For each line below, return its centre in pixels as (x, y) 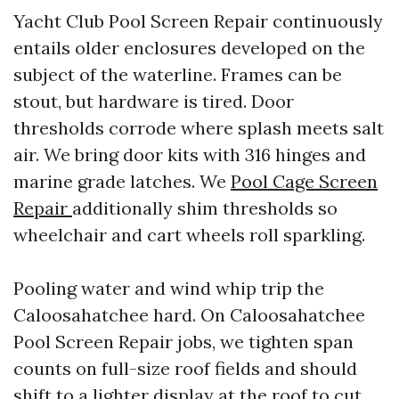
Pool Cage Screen (304, 181)
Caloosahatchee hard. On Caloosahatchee (189, 315)
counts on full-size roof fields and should (185, 368)
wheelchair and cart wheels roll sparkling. (189, 235)
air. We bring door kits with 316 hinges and (190, 155)
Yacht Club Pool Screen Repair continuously (198, 21)
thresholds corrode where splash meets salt (199, 128)
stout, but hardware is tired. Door (154, 101)
